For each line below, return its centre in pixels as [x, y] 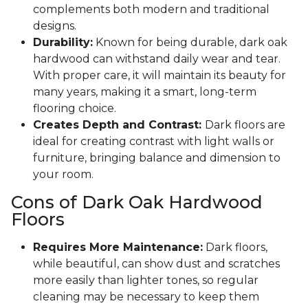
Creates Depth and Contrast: [119, 125]
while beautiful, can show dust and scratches [156, 264]
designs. [55, 26]
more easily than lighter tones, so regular [146, 280]
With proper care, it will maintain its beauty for [159, 76]
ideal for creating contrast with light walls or [154, 142]
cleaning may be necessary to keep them [146, 297]
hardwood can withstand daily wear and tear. [157, 59]
